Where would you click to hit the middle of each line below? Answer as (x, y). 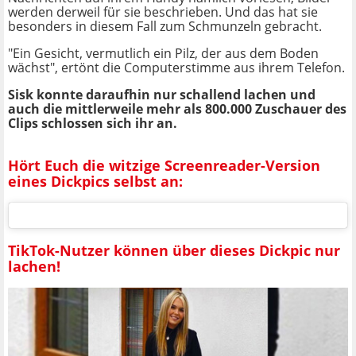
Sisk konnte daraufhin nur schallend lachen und (162, 95)
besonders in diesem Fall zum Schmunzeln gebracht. (165, 27)
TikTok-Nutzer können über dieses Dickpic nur (174, 250)
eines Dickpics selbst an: (95, 181)
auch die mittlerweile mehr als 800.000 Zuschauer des (177, 109)
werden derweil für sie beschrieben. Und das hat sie (163, 12)
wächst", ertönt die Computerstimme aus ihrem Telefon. (176, 68)
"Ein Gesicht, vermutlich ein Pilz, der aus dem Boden (163, 54)
